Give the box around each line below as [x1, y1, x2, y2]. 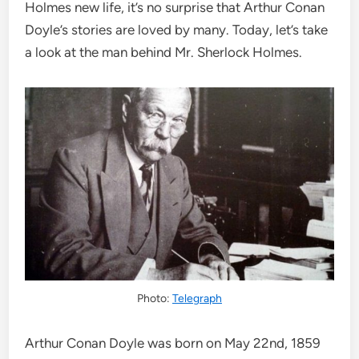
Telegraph [172, 292, 222, 306]
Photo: [137, 292, 172, 306]
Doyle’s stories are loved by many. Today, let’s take [25, 22, 329, 38]
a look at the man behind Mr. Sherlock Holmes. [25, 44, 303, 60]
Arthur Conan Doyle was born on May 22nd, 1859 [25, 335, 321, 352]
